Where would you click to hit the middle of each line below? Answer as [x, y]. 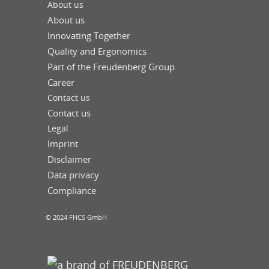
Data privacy [73, 174]
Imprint [63, 143]
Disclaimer [69, 159]
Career [61, 82]
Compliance [72, 190]
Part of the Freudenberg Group [111, 66]
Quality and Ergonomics [97, 51]
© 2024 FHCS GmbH [76, 217]
